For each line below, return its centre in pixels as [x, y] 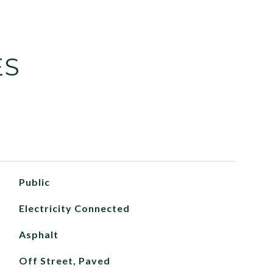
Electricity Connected [74, 208]
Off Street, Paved [64, 261]
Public [34, 182]
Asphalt [38, 234]
